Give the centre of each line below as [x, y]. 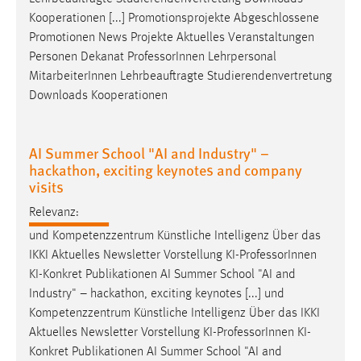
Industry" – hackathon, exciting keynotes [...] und [157, 295]
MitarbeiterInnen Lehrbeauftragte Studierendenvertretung [180, 76]
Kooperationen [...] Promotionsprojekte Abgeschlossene [174, 18]
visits [46, 186]
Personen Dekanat [78, 57]
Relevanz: [54, 213]
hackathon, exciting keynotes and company [166, 169]
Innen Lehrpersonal [226, 57]
